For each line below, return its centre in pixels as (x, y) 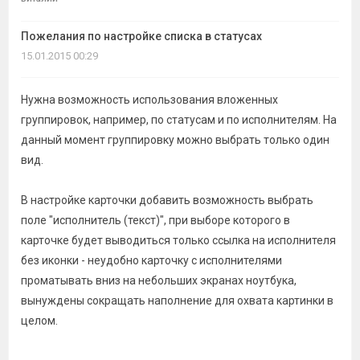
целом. (39, 321)
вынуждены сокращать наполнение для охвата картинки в (177, 301)
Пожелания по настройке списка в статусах (141, 36)
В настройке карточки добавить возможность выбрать (167, 200)
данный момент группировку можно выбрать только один (175, 140)
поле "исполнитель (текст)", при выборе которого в (155, 220)
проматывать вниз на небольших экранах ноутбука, (159, 280)
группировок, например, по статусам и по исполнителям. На (179, 120)
